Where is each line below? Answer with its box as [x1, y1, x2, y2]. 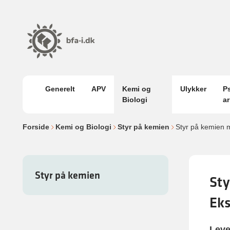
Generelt [45, 85, 75, 93]
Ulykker [180, 85, 207, 93]
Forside [23, 123, 49, 131]
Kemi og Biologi [55, 123, 111, 131]
